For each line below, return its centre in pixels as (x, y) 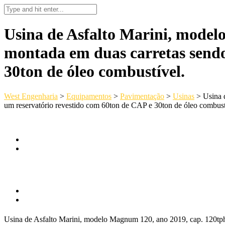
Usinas (184, 96)
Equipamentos (89, 96)
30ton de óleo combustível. (94, 72)
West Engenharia (31, 96)
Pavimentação (142, 96)
